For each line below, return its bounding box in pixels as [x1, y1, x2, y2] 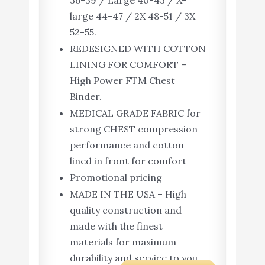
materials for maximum [69, 236, 176, 248]
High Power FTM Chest [69, 75, 175, 87]
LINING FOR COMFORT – [69, 59, 186, 71]
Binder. [69, 91, 102, 103]
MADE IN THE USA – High [69, 188, 186, 201]
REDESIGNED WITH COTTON [69, 43, 206, 55]
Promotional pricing [69, 172, 162, 184]
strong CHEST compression [69, 123, 198, 135]
